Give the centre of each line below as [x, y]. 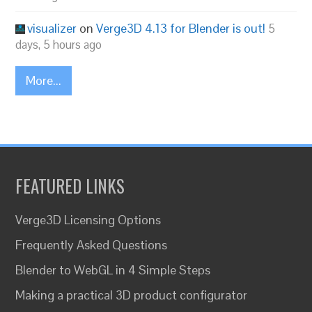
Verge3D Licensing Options [88, 219]
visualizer [52, 28]
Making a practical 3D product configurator [132, 295]
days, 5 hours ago [59, 44]
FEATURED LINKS [70, 185]
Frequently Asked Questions [92, 244]
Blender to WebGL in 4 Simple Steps [113, 270]
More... [44, 80]
